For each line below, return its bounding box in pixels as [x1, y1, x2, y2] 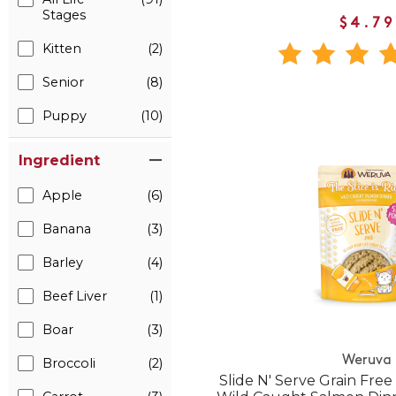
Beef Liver [42, 288, 107, 304]
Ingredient [19, 152, 100, 169]
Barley [42, 255, 83, 270]
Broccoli [42, 355, 95, 371]
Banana [42, 221, 91, 237]
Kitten [42, 41, 81, 57]
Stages [42, 7, 86, 23]
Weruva [342, 353, 392, 368]
